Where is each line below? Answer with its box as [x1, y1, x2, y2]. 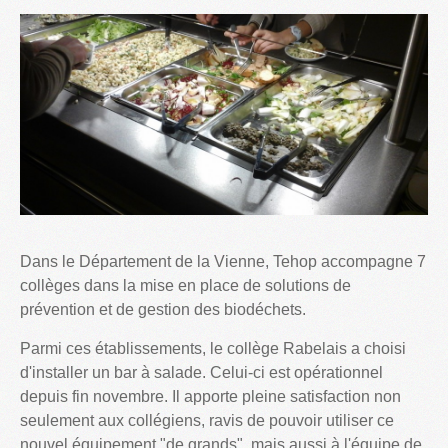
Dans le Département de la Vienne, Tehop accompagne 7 [20, 253, 426, 271]
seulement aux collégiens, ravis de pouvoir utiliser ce [20, 412, 394, 430]
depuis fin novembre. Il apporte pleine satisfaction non [20, 388, 401, 406]
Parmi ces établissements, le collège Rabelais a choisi [20, 340, 406, 358]
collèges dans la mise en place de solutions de [20, 277, 351, 295]
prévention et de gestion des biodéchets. [20, 301, 306, 319]
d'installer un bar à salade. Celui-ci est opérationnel [20, 364, 383, 382]
